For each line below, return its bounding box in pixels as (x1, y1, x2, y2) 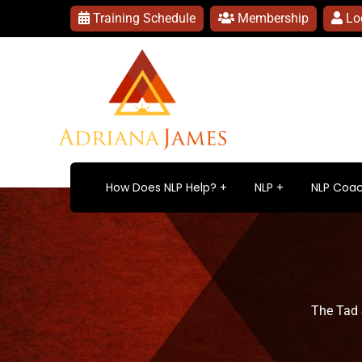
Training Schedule (90, 11, 196, 26)
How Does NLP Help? (106, 179, 217, 196)
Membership (234, 11, 309, 26)
